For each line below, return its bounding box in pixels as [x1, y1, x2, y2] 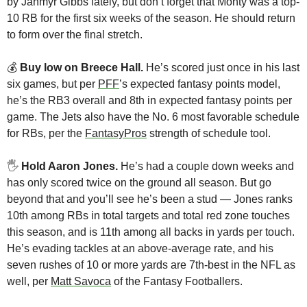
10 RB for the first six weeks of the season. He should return [7, 12, 295, 25]
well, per [7, 275, 51, 288]
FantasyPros [85, 127, 147, 140]
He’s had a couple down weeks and [118, 160, 294, 173]
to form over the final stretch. [7, 29, 143, 41]
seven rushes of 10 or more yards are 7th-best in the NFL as [7, 259, 295, 271]
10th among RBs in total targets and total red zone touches [7, 210, 290, 222]
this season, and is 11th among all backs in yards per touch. [7, 226, 295, 238]
